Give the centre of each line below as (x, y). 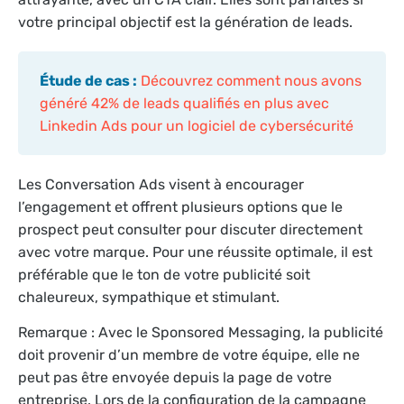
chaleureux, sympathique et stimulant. (149, 297)
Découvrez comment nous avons (251, 80)
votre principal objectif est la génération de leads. (185, 22)
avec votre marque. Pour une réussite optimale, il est (195, 252)
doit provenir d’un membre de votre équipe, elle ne (189, 355)
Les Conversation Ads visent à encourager (161, 184)
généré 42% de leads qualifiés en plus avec (184, 103)
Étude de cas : (88, 80)
